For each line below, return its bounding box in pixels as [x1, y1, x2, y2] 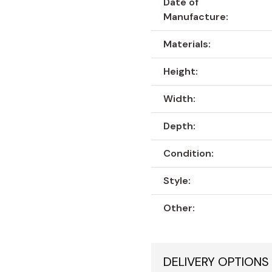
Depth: [163, 120, 196, 133]
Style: [163, 174, 191, 188]
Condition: [163, 147, 214, 160]
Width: [163, 92, 196, 106]
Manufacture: [163, 10, 229, 24]
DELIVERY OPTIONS [163, 254, 270, 270]
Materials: [163, 38, 211, 51]
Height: [163, 65, 199, 78]
